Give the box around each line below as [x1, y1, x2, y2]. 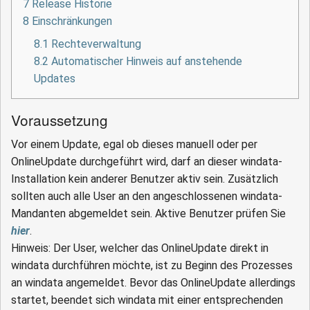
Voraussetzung [11, 109, 108, 131]
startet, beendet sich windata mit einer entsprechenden [11, 293, 283, 307]
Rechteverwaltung [51, 37, 141, 51]
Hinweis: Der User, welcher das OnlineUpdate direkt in [11, 241, 268, 255]
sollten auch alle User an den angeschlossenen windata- [11, 190, 282, 203]
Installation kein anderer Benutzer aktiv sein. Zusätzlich [11, 172, 278, 186]
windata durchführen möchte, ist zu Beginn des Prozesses [11, 259, 293, 273]
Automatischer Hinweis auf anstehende [51, 55, 242, 69]
